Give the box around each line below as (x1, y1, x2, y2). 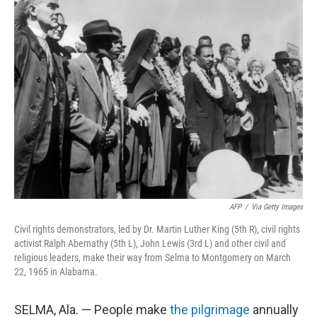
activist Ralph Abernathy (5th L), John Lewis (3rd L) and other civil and (14, 238, 286, 249)
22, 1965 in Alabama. (14, 266, 98, 277)
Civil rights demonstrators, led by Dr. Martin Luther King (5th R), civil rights (14, 224, 300, 235)
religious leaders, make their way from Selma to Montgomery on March (14, 252, 291, 263)
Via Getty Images (251, 202, 303, 212)
